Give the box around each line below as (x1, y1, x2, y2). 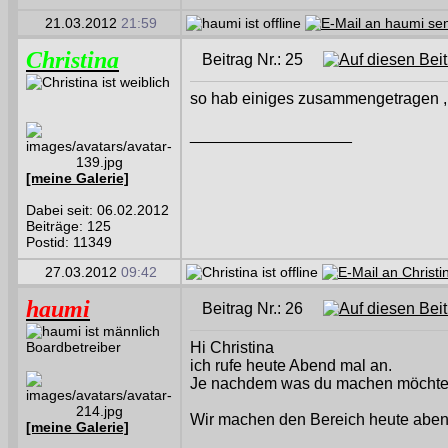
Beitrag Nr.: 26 (202, 300, 323, 317)
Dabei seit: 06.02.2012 (26, 202, 169, 218)
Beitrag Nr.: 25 (202, 51, 323, 68)
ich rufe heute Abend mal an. (190, 357, 392, 374)
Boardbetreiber (26, 339, 121, 355)
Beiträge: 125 (26, 218, 111, 234)
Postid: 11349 (26, 234, 112, 250)
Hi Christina (190, 339, 274, 356)
